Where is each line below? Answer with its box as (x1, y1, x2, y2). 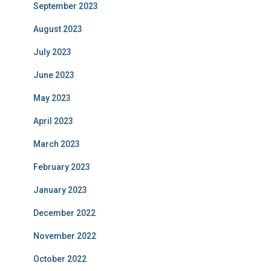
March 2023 (33, 139, 80, 149)
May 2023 (33, 93, 71, 103)
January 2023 (33, 185, 87, 195)
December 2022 (33, 208, 96, 218)
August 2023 (33, 24, 82, 34)
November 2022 (33, 231, 96, 241)
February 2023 (33, 162, 90, 172)
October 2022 (33, 254, 87, 264)
